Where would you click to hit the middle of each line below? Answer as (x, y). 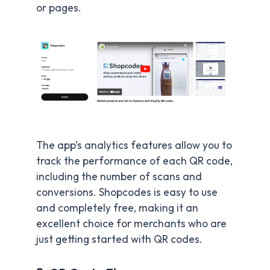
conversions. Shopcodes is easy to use (127, 193)
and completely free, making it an (117, 208)
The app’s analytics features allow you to (134, 146)
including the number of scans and (119, 177)
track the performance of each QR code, (134, 161)
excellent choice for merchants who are (131, 224)
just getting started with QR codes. (119, 240)
